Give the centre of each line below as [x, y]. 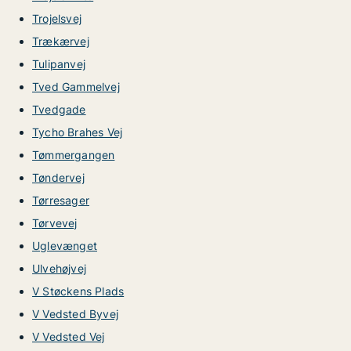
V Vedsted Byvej [75, 314]
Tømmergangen [74, 155]
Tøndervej [58, 177]
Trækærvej [61, 41]
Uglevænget [65, 246]
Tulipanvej [59, 64]
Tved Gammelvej [76, 87]
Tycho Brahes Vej [78, 132]
